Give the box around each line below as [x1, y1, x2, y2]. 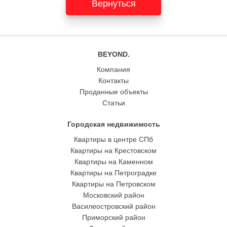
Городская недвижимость [67, 120, 160, 129]
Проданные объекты [79, 88, 148, 96]
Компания [97, 65, 130, 74]
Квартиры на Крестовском [70, 146, 157, 155]
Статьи [102, 99, 125, 107]
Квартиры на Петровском [71, 180, 156, 188]
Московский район [83, 191, 144, 200]
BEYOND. [97, 50, 130, 59]
